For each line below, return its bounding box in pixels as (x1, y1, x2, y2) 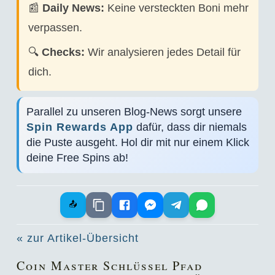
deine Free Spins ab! (26, 152, 128, 164)
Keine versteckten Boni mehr (104, 2, 249, 14)
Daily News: (42, 2, 104, 14)
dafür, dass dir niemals (133, 121, 247, 133)
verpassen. (28, 21, 82, 34)
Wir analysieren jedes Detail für (84, 46, 241, 58)
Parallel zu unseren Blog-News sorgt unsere (26, 106, 242, 118)
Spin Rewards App (26, 121, 133, 133)
